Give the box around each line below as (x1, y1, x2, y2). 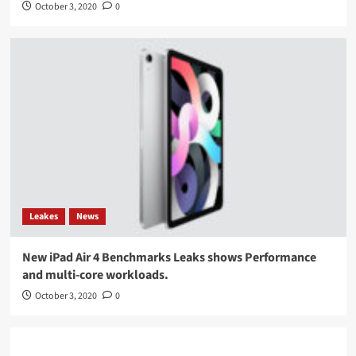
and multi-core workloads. (21, 265, 168, 284)
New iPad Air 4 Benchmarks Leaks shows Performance (21, 248, 316, 266)
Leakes (29, 209, 58, 223)
